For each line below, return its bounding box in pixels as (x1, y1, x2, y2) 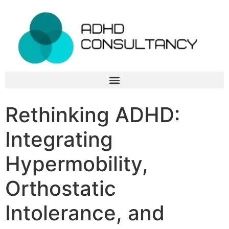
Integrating (5, 127, 113, 152)
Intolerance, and (5, 200, 165, 226)
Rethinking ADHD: (5, 102, 180, 128)
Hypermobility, (5, 151, 148, 177)
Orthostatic (5, 176, 116, 201)
